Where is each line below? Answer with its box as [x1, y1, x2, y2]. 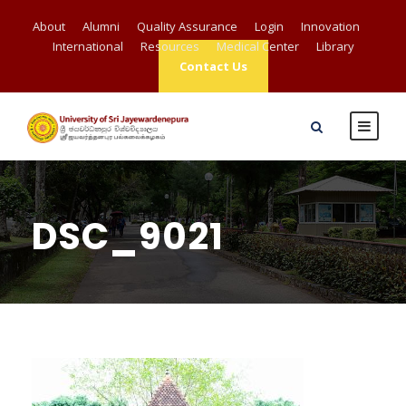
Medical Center [216, 38, 299, 54]
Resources [140, 38, 199, 54]
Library [315, 38, 354, 54]
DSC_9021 [32, 211, 224, 262]
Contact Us [179, 58, 247, 74]
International [52, 38, 123, 54]
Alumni [82, 18, 120, 34]
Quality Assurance [136, 18, 237, 34]
